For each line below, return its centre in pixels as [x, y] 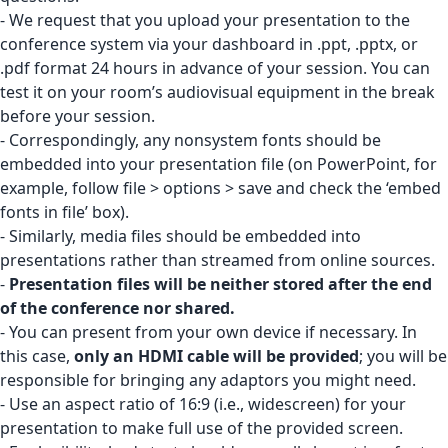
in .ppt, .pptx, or [356, 44]
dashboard [253, 44]
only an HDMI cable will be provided [216, 356]
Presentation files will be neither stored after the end [220, 284]
